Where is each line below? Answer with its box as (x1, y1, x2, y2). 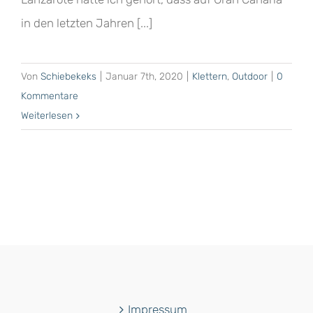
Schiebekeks (41, 71, 96, 83)
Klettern (192, 71, 227, 83)
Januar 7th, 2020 (105, 71, 183, 83)
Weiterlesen (21, 110, 73, 122)
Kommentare (21, 90, 78, 103)
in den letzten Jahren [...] (21, 16, 152, 31)
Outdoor (232, 71, 268, 83)
